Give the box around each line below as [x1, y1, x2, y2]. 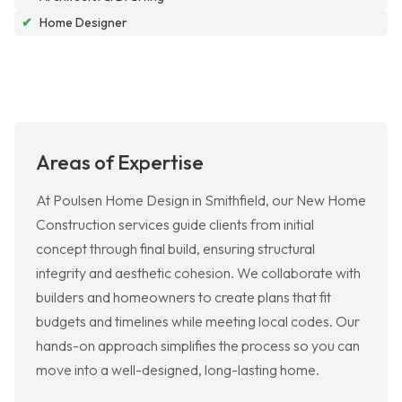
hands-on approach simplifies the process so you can [36, 336, 360, 355]
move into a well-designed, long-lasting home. [36, 361, 319, 380]
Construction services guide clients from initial [36, 215, 314, 234]
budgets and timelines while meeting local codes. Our [36, 312, 360, 331]
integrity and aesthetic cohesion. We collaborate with [36, 264, 361, 283]
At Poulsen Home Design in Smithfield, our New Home [36, 191, 366, 210]
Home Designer [39, 14, 127, 31]
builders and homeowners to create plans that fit [36, 288, 331, 307]
